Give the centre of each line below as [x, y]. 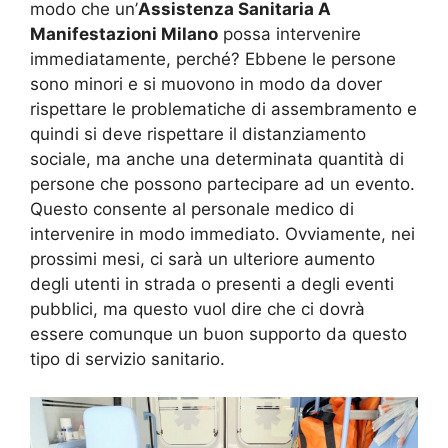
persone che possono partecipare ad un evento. [222, 183]
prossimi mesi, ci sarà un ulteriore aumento [202, 258]
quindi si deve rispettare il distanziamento [198, 133]
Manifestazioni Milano [124, 33]
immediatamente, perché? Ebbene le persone [213, 58]
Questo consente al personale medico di [192, 208]
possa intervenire [289, 33]
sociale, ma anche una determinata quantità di [217, 158]
